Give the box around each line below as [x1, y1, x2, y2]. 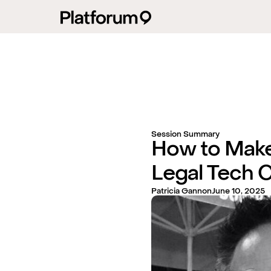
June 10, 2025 [212, 188, 265, 196]
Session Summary [151, 131, 220, 139]
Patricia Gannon [151, 188, 212, 196]
